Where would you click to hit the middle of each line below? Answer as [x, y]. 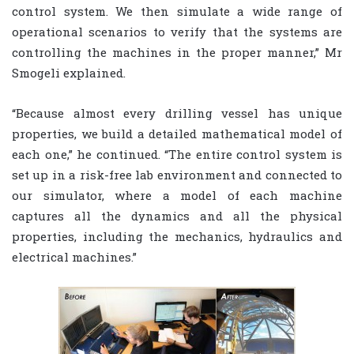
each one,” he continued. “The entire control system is [177, 154]
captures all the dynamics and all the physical [177, 216]
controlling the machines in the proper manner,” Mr [177, 53]
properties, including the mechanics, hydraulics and [177, 237]
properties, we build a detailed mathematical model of [177, 134]
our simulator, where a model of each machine [177, 196]
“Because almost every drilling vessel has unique [177, 113]
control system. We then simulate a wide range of [177, 11]
